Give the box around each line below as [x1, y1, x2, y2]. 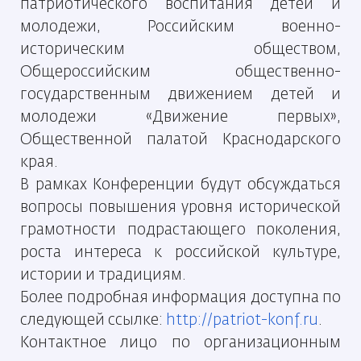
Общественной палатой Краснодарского [20, 132, 341, 147]
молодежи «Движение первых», [20, 110, 341, 125]
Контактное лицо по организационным [20, 335, 341, 351]
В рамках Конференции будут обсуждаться [20, 177, 341, 193]
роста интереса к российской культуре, [20, 245, 341, 260]
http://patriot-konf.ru [166, 313, 318, 328]
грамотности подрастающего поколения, [20, 222, 341, 238]
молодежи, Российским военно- [20, 19, 341, 35]
